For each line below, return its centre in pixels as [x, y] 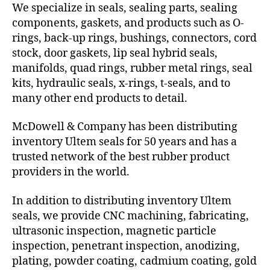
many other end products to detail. [100, 98]
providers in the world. [71, 172]
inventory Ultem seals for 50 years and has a [124, 142]
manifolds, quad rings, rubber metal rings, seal [132, 68]
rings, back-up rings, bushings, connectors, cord [134, 38]
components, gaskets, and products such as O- [128, 23]
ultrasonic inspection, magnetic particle [114, 231]
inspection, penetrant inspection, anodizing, [126, 246]
